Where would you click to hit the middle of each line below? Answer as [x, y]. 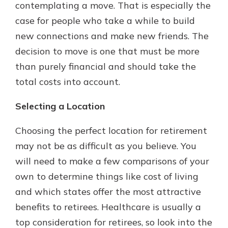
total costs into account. [68, 82]
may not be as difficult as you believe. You [106, 146]
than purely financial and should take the [106, 66]
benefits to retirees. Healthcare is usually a [108, 207]
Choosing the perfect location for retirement [111, 131]
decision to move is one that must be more [107, 51]
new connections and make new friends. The [112, 36]
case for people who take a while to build [105, 21]
